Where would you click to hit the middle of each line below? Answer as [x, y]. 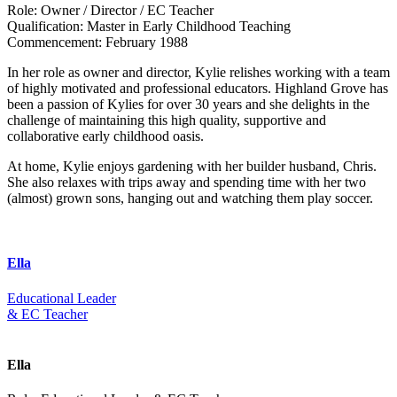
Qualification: [45, 27]
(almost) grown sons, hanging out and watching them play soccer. [190, 198]
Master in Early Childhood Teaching [187, 27]
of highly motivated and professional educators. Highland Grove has [198, 89]
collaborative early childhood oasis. [105, 136]
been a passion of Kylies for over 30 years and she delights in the [188, 105]
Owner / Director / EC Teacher [125, 11]
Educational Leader [62, 298]
